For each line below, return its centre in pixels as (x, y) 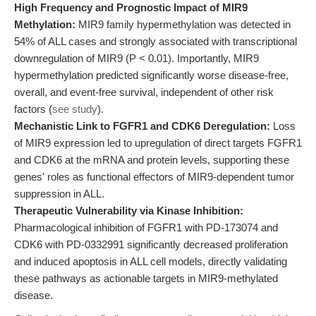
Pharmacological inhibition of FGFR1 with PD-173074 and (146, 227)
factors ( (33, 109)
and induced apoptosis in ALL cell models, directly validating (151, 261)
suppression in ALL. (59, 194)
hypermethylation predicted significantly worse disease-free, (151, 75)
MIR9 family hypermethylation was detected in (183, 24)
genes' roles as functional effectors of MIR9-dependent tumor (154, 177)
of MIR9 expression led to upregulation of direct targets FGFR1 (158, 143)
